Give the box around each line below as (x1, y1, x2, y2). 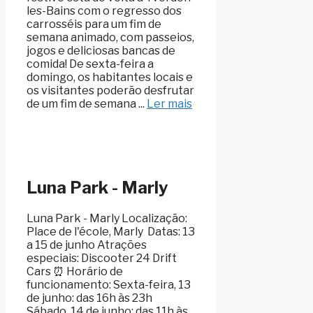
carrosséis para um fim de (27, 17, 161, 31)
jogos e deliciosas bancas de (27, 44, 175, 58)
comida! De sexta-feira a (27, 57, 154, 71)
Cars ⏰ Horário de (27, 265, 123, 279)
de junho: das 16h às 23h (27, 291, 152, 305)
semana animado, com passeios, (27, 31, 194, 45)
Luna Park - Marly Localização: (27, 212, 187, 226)
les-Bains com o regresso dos (27, 4, 182, 18)
